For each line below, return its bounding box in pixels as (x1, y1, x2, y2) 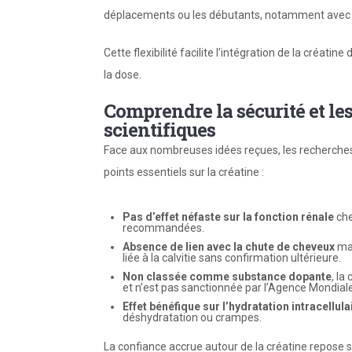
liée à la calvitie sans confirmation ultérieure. (123, 251, 341, 264)
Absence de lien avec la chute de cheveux (123, 240, 335, 253)
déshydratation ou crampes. (123, 311, 262, 324)
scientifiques (104, 117, 215, 142)
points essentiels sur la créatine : (104, 166, 264, 178)
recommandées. (123, 222, 204, 234)
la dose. (104, 68, 141, 81)
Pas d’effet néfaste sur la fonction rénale (123, 211, 334, 223)
